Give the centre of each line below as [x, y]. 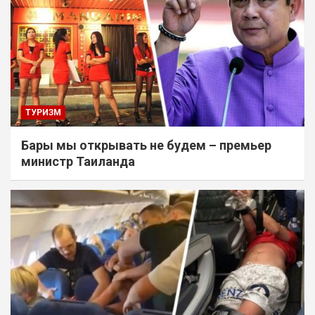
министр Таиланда [78, 161]
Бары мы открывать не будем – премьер [146, 145]
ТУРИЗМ [43, 112]
